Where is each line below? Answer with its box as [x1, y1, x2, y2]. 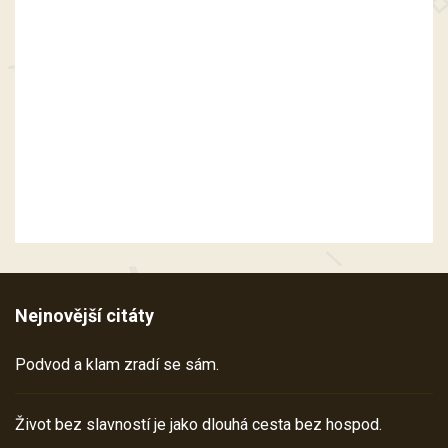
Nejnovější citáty [15, 305, 154, 327]
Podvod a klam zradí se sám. [15, 355, 219, 375]
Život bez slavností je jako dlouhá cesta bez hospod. [15, 415, 382, 435]
